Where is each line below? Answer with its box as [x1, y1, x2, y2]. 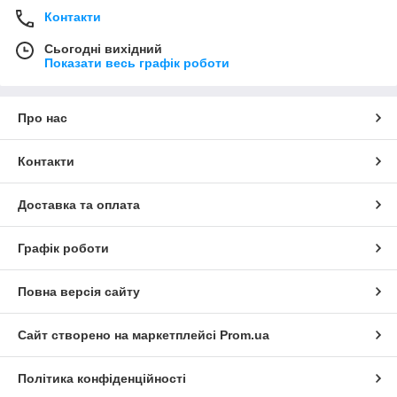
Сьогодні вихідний [44, 42, 162, 57]
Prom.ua [220, 328, 269, 343]
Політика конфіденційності [18, 371, 186, 386]
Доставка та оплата [18, 198, 140, 213]
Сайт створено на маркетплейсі [18, 328, 220, 343]
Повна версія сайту [18, 284, 140, 300]
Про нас [18, 111, 67, 126]
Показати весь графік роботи [44, 56, 230, 71]
